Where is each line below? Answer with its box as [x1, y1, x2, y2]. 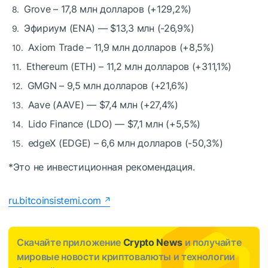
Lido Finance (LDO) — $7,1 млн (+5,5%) [28, 118, 201, 130]
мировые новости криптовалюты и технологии [17, 251, 235, 263]
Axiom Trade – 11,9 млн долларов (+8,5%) [28, 41, 214, 54]
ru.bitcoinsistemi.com [8, 194, 102, 207]
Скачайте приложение [17, 236, 123, 249]
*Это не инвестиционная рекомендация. [8, 161, 195, 173]
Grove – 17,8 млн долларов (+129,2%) [23, 3, 191, 16]
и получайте [182, 236, 242, 249]
